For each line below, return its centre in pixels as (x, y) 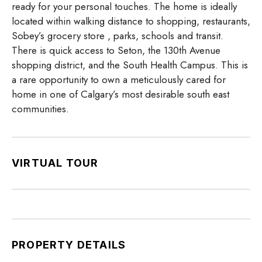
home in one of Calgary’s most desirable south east (120, 94)
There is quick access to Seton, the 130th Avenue (116, 51)
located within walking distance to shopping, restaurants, (131, 21)
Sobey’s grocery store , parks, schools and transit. (118, 36)
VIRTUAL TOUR (55, 163)
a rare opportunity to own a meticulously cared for (119, 80)
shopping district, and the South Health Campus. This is (130, 65)
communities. (40, 109)
